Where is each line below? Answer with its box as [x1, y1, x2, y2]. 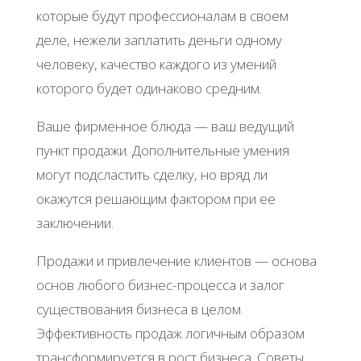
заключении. [35, 213, 114, 232]
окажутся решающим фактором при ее [35, 189, 276, 208]
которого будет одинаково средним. [35, 78, 262, 98]
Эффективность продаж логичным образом [35, 323, 305, 342]
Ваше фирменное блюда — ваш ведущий [35, 116, 294, 135]
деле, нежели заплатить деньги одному [35, 30, 282, 49]
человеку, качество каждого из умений [35, 54, 276, 73]
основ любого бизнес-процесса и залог [35, 275, 284, 294]
